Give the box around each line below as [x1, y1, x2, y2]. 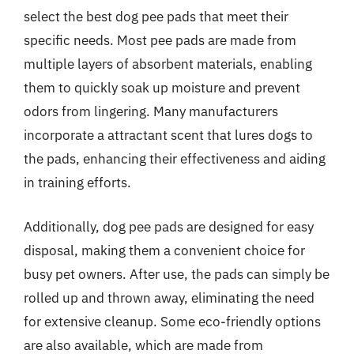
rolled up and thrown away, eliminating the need [24, 288, 314, 307]
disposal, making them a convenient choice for [24, 241, 305, 259]
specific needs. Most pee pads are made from [24, 32, 296, 49]
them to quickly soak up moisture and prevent [24, 79, 300, 96]
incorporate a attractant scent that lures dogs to [24, 126, 313, 144]
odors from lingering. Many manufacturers [24, 103, 278, 120]
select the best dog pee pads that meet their [24, 8, 288, 25]
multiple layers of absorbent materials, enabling [24, 55, 312, 73]
